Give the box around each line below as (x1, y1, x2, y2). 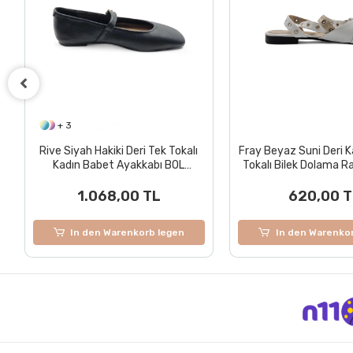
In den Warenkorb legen (70, 226, 185, 238)
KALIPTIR (96, 172, 142, 186)
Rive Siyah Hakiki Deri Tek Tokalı (39, 143, 199, 158)
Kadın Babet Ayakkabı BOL (53, 158, 185, 172)
